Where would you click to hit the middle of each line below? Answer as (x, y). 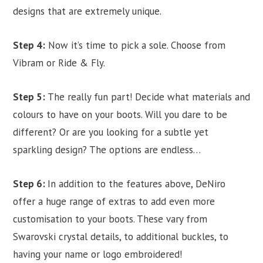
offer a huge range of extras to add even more (114, 201)
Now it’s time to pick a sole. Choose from (135, 45)
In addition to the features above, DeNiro (136, 183)
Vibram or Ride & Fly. (59, 63)
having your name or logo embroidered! (97, 254)
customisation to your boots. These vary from (110, 219)
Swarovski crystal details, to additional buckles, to (121, 236)
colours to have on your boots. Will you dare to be (120, 114)
